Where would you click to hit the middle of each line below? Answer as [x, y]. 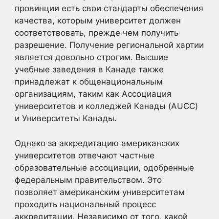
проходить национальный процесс [85, 204]
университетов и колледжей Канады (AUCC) [106, 106]
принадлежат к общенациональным [89, 82]
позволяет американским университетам [100, 192]
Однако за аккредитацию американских [97, 143]
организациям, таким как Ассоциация [93, 94]
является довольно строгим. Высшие [91, 57]
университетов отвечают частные [85, 155]
